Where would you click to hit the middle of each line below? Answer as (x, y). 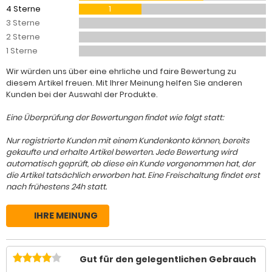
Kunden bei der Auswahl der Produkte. (82, 94)
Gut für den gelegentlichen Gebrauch (168, 259)
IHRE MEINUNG (66, 216)
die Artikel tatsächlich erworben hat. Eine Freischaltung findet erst (133, 175)
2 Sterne (23, 37)
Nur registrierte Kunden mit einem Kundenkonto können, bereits (128, 141)
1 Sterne (22, 51)
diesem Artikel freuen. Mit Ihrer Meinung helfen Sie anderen (124, 83)
